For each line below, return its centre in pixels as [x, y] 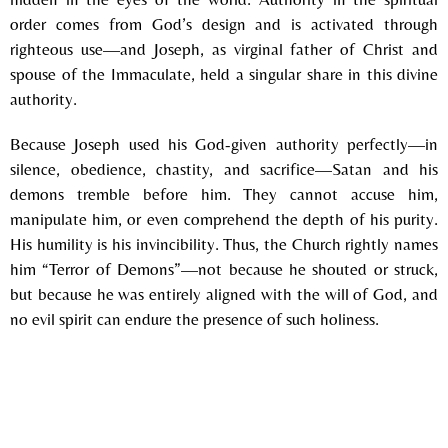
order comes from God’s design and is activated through [224, 23]
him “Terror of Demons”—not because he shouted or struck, [224, 268]
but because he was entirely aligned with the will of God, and [224, 293]
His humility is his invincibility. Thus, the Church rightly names [224, 243]
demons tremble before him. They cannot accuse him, [224, 193]
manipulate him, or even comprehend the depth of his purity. [224, 218]
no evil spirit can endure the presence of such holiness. [194, 318]
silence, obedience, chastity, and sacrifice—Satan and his [224, 168]
